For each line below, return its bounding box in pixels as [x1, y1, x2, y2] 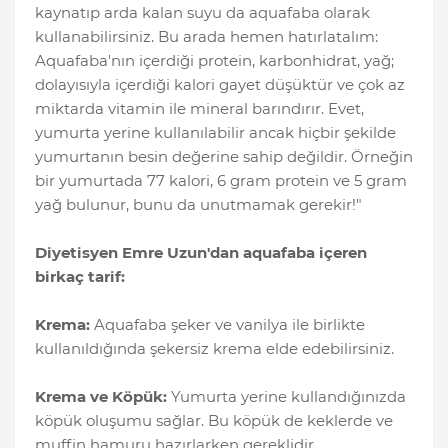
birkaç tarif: [35, 267, 125, 287]
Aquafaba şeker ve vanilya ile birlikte [90, 315, 365, 335]
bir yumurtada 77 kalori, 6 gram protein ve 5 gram [35, 171, 407, 191]
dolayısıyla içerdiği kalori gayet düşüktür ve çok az [35, 75, 405, 95]
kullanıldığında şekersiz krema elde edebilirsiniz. [35, 339, 394, 359]
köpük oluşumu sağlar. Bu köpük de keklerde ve [35, 411, 393, 431]
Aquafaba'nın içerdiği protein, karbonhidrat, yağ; [35, 51, 394, 71]
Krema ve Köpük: [35, 387, 167, 407]
